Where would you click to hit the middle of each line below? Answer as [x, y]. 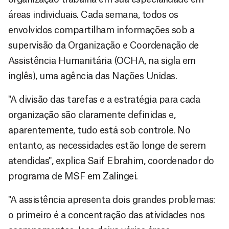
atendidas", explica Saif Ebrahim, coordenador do [111, 161]
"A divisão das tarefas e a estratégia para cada [104, 99]
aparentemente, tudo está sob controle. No [99, 130]
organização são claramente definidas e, [92, 115]
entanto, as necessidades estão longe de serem [107, 145]
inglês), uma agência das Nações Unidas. [93, 76]
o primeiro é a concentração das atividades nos [107, 215]
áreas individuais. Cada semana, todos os [93, 15]
